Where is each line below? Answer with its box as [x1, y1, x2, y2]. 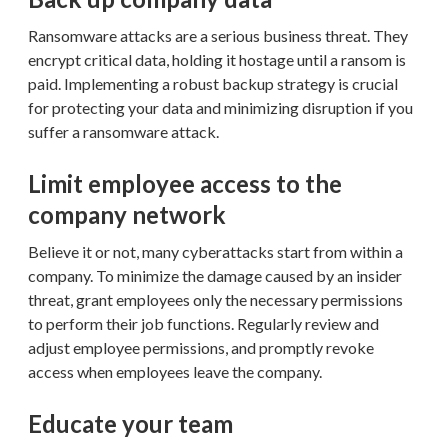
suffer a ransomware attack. [28, 121, 219, 141]
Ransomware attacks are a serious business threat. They [28, 25, 408, 45]
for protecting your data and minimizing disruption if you [28, 97, 413, 117]
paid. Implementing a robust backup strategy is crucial [28, 73, 398, 93]
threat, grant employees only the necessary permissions [28, 289, 403, 309]
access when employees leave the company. [28, 361, 322, 381]
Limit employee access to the [28, 168, 342, 198]
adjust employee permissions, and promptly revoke [28, 337, 374, 357]
